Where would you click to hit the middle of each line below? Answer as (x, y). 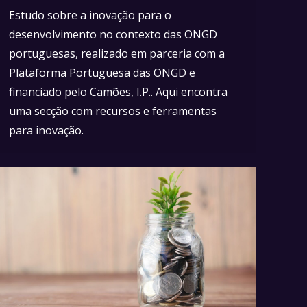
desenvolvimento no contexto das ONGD (113, 34)
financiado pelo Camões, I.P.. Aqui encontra (118, 91)
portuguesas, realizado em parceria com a (117, 53)
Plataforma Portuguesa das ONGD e (102, 72)
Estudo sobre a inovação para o (90, 15)
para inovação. (46, 130)
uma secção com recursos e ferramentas (113, 111)
